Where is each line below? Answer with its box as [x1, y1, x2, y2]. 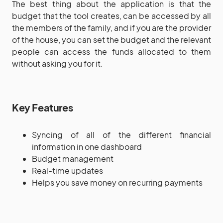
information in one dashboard [32, 141, 142, 152]
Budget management [32, 153, 113, 164]
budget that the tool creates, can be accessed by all [12, 10, 211, 21]
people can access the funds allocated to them [12, 46, 211, 57]
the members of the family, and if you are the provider [12, 22, 211, 33]
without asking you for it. [12, 58, 103, 69]
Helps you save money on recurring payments [32, 177, 203, 188]
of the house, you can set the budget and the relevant [12, 34, 211, 45]
